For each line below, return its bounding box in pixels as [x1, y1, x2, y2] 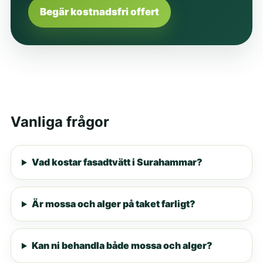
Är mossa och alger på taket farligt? [31, 198, 195, 210]
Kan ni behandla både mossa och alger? [31, 240, 213, 252]
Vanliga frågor [10, 113, 109, 131]
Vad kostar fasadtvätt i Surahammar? [31, 156, 203, 168]
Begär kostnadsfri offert [39, 6, 159, 18]
